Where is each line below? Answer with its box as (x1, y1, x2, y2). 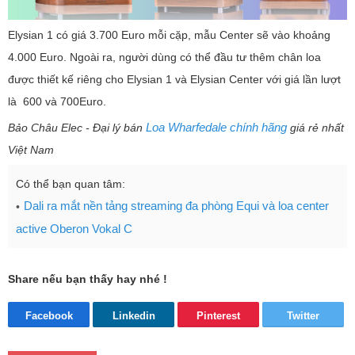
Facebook (25, 310, 73, 323)
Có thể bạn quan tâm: (16, 177, 125, 191)
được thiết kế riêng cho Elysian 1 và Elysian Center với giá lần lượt (8, 73, 341, 86)
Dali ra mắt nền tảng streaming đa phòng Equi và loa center (24, 199, 329, 213)
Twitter (287, 310, 319, 323)
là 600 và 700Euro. (8, 95, 106, 109)
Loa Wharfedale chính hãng (146, 120, 287, 135)
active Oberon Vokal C (16, 222, 132, 236)
